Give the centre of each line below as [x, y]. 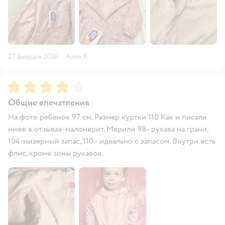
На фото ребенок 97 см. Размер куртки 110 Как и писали [107, 117]
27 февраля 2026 [33, 56]
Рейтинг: [25, 85]
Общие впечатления [49, 102]
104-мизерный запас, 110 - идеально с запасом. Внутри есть [112, 141]
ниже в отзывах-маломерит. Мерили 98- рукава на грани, [108, 129]
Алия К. [77, 56]
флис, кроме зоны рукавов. [55, 153]
